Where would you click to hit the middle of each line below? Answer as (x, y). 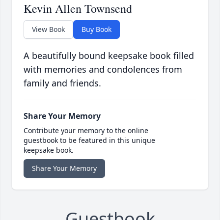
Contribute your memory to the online (86, 131)
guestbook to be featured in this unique (89, 140)
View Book (48, 29)
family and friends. (62, 83)
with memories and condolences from (103, 69)
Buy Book (96, 29)
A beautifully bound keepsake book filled (109, 56)
